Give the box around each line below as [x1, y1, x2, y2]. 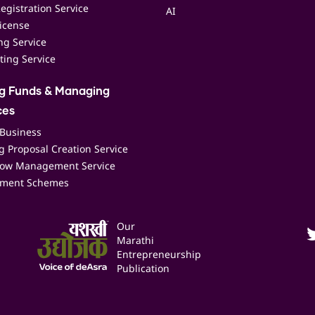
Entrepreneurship [117, 247, 202, 261]
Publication [117, 262, 170, 275]
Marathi [117, 233, 155, 247]
